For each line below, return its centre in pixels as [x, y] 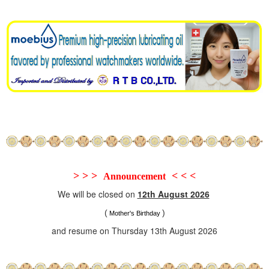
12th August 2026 [173, 194]
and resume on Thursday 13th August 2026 [134, 231]
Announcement [134, 177]
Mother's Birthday [134, 213]
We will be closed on [97, 194]
